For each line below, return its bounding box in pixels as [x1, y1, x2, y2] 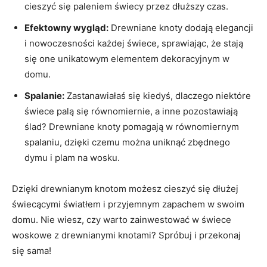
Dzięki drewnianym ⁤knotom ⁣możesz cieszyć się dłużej [12, 182, 238, 194]
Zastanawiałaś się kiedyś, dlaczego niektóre [64, 89, 251, 101]
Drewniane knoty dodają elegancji [108, 21, 253, 33]
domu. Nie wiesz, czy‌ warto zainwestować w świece [12, 213, 231, 225]
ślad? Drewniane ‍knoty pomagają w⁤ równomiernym [24, 120, 239, 132]
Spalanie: [24, 89, 64, 101]
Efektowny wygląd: [24, 21, 108, 33]
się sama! [12, 244, 51, 256]
